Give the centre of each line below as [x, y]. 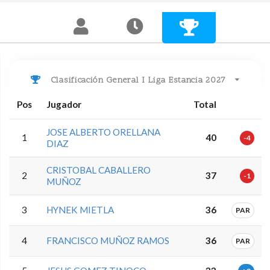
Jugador [64, 104]
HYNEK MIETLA [80, 209]
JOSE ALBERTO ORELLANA [104, 132]
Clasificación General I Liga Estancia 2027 [137, 81]
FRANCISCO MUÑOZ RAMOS [108, 240]
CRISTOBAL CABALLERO [99, 170]
